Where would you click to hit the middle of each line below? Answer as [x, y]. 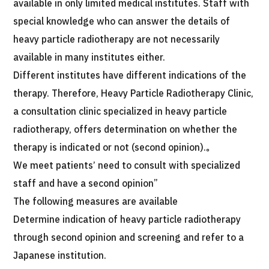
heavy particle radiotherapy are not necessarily [117, 40]
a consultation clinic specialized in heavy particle [120, 112]
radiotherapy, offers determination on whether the [125, 130]
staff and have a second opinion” [86, 184]
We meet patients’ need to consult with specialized [127, 166]
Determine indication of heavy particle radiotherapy [127, 220]
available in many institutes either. [89, 58]
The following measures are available [96, 202]
